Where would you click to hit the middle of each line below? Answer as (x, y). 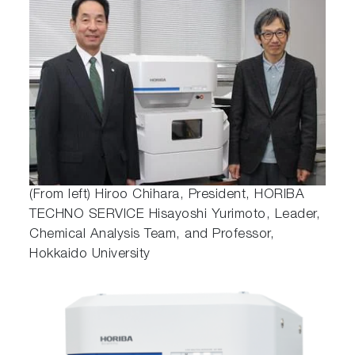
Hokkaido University (90, 255)
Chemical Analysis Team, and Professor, (152, 235)
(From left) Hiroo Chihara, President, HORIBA (167, 196)
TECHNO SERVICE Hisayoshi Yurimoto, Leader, (175, 216)
